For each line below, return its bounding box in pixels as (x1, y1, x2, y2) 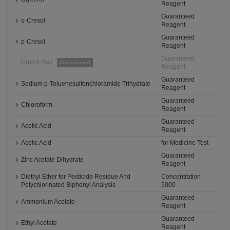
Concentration (161, 173, 201, 181)
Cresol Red (21, 59, 53, 66)
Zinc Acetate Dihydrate (21, 156, 84, 164)
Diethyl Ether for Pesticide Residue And (21, 173, 131, 181)
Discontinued (60, 60, 91, 66)
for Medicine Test (161, 139, 209, 147)
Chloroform (21, 101, 53, 109)
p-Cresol (21, 38, 46, 46)
